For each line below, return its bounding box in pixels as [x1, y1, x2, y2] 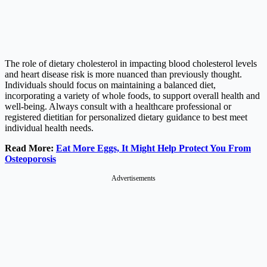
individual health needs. [5, 123, 94, 133]
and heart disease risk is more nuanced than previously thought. [5, 69, 242, 80]
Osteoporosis [5, 154, 56, 164]
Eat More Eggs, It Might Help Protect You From [56, 143, 251, 154]
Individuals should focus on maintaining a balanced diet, [5, 80, 216, 91]
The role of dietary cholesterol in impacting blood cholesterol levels [5, 58, 257, 69]
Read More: [5, 143, 56, 154]
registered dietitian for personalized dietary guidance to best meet [5, 112, 247, 123]
